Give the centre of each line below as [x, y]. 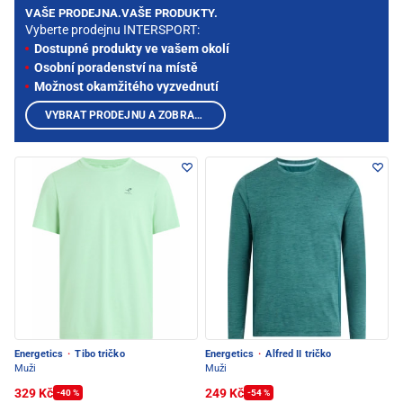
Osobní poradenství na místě [116, 68]
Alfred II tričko [297, 354]
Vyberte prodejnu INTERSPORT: [112, 30]
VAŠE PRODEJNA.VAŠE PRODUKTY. [121, 13]
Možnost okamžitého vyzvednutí [126, 87]
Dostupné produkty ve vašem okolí [132, 49]
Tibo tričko [99, 354]
